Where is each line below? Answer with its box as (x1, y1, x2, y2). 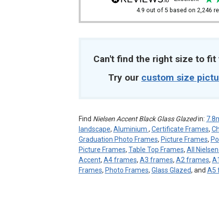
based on (170, 7, 197, 14)
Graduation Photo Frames (78, 135, 158, 144)
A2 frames (175, 156, 209, 164)
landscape (78, 125, 110, 133)
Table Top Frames (128, 146, 184, 154)
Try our (108, 72, 141, 84)
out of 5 (145, 7, 170, 14)
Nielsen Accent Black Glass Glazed (92, 115, 197, 123)
